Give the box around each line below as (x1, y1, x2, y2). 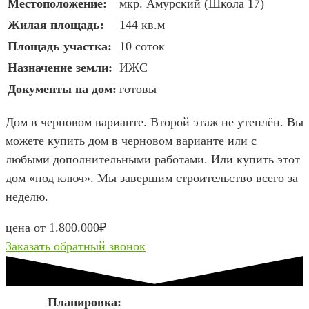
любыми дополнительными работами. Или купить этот (6, 152, 300, 166)
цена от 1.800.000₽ (6, 220, 106, 235)
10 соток (119, 39, 165, 53)
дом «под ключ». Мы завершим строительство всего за (6, 170, 298, 185)
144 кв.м (119, 17, 165, 32)
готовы (119, 81, 157, 96)
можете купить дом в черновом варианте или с (6, 133, 257, 148)
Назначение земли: (8, 60, 112, 74)
